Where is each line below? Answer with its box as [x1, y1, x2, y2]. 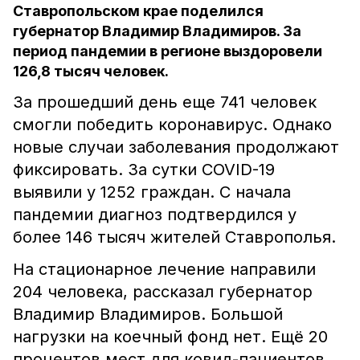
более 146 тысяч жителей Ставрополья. [13, 227, 336, 247]
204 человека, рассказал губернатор [13, 282, 313, 301]
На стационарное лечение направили [13, 260, 316, 279]
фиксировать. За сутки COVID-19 [13, 160, 275, 179]
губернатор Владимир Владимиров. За [13, 22, 301, 39]
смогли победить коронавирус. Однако [13, 115, 332, 134]
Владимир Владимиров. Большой [13, 305, 283, 324]
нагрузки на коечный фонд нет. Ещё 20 [13, 327, 328, 346]
